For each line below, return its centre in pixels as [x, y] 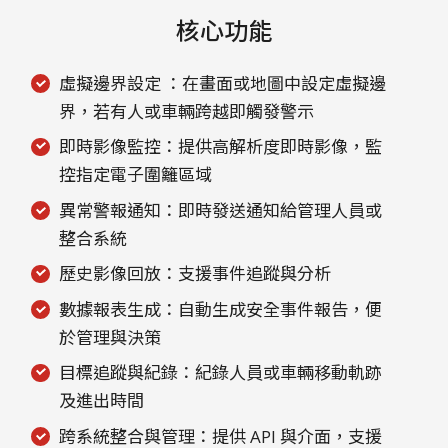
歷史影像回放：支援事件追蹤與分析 [195, 274]
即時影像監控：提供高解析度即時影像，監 [221, 147]
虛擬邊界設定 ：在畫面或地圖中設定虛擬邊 [223, 83]
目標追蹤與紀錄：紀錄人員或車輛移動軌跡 [221, 373]
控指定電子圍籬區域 [136, 175]
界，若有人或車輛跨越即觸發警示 [187, 111]
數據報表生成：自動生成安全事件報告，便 [221, 309]
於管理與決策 [110, 337]
